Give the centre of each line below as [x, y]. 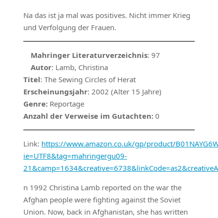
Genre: [36, 104]
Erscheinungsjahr [55, 92]
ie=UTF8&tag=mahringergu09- [75, 156]
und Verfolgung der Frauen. [70, 27]
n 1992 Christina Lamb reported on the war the [102, 188]
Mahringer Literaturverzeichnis [89, 55]
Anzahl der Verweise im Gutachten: [88, 116]
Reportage [66, 104]
